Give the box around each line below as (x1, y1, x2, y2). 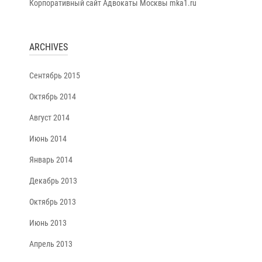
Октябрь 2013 (29, 197, 76, 206)
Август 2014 (29, 113, 70, 122)
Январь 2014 (29, 155, 73, 164)
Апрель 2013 (29, 239, 73, 249)
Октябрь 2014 (29, 92, 76, 101)
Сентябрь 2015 (29, 71, 80, 80)
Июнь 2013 (29, 218, 67, 227)
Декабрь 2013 (29, 176, 77, 185)
